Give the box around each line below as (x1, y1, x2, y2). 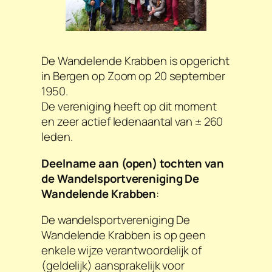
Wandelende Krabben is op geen (41, 227, 206, 243)
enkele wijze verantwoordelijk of (41, 242, 202, 259)
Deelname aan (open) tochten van (41, 155, 224, 171)
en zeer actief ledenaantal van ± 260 (41, 114, 223, 130)
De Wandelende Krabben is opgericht (41, 53, 229, 69)
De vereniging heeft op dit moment (41, 98, 217, 115)
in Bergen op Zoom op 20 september (41, 68, 225, 84)
